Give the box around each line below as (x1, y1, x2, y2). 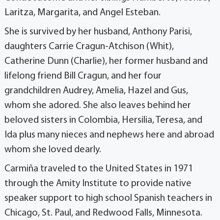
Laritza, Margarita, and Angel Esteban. (4, 7, 161, 18)
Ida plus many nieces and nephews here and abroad (4, 130, 214, 140)
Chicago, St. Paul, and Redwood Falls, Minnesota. (4, 208, 202, 218)
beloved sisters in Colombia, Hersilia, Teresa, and (4, 115, 202, 125)
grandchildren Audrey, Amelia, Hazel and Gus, (4, 85, 188, 96)
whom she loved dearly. (4, 144, 101, 155)
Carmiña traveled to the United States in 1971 (4, 164, 193, 174)
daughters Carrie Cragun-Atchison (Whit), (4, 41, 174, 52)
